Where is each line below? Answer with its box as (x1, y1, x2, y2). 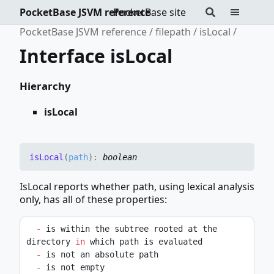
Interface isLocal (20, 43, 172, 68)
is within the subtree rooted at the (41, 224, 217, 234)
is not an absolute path (41, 250, 158, 260)
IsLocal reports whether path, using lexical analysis (20, 180, 254, 194)
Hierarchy (20, 78, 71, 93)
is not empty (41, 262, 105, 273)
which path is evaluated (85, 237, 202, 247)
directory (26, 237, 75, 247)
